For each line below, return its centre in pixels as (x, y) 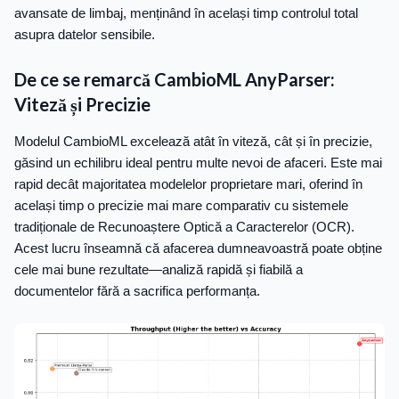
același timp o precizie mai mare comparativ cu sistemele (181, 205)
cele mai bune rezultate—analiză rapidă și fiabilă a (159, 269)
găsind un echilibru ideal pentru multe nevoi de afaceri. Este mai (198, 163)
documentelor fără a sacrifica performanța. (137, 291)
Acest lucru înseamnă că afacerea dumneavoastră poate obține (198, 248)
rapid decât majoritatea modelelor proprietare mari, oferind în (188, 184)
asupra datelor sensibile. (85, 34)
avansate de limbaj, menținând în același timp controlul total (186, 13)
